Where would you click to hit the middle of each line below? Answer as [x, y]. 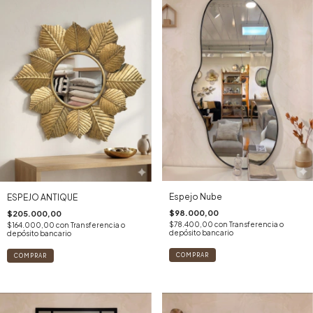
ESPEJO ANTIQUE [42, 197]
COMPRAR [192, 255]
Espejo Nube [195, 196]
